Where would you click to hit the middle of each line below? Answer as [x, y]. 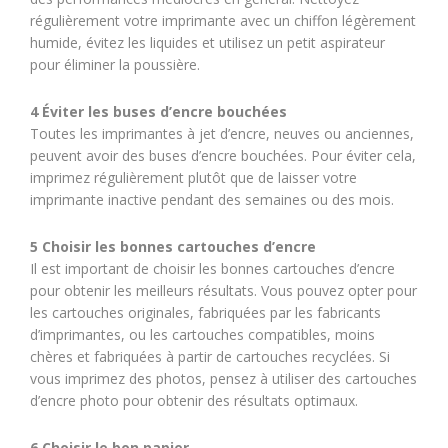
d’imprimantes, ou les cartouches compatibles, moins [202, 334]
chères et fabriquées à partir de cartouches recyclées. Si [210, 356]
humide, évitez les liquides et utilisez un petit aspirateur [207, 42]
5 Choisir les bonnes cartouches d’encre [173, 246]
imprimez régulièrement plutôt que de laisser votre [193, 177]
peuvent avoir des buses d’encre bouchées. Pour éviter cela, [223, 155]
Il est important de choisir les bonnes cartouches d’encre [212, 268]
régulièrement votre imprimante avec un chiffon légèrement [223, 20]
